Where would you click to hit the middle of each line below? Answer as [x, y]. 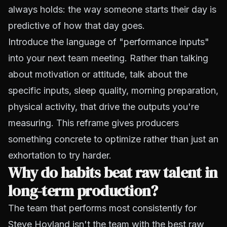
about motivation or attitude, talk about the [98, 74]
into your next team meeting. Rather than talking [108, 58]
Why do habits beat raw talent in [113, 173]
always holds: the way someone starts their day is [112, 9]
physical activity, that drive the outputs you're [104, 107]
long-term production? [83, 191]
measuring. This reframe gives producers [93, 123]
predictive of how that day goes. [77, 26]
